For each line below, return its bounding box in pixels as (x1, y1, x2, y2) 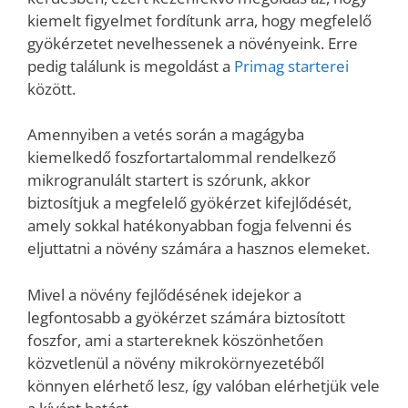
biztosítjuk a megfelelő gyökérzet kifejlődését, (27, 192, 352, 214)
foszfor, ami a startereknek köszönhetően (27, 329, 323, 351)
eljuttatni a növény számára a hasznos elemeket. (27, 238, 370, 260)
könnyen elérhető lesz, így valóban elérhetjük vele (27, 374, 380, 396)
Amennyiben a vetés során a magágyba (27, 124, 304, 146)
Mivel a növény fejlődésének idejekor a (27, 283, 301, 305)
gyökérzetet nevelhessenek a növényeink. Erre (27, 32, 358, 54)
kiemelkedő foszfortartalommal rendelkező (27, 147, 336, 168)
